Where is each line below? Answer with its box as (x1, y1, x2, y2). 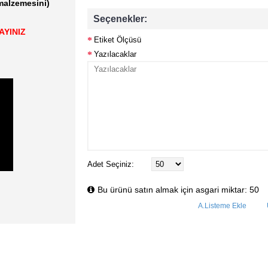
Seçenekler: (93, 13, 147, 24)
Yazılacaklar (93, 49, 136, 59)
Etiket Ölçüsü (93, 35, 141, 44)
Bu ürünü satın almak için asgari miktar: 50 (97, 185, 259, 194)
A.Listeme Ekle (198, 202, 247, 210)
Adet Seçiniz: (87, 160, 134, 169)
